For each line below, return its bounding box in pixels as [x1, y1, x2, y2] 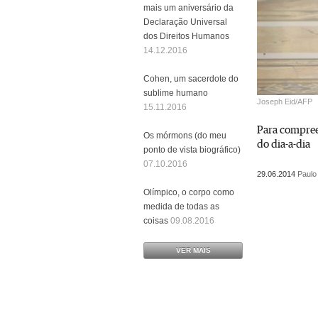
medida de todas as [143, 201, 219, 212]
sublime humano [143, 87, 208, 98]
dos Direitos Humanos [143, 31, 229, 41]
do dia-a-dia [257, 138, 310, 150]
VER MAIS [175, 246, 211, 254]
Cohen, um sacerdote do [143, 73, 238, 84]
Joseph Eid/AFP [257, 97, 312, 106]
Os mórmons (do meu [143, 130, 226, 141]
